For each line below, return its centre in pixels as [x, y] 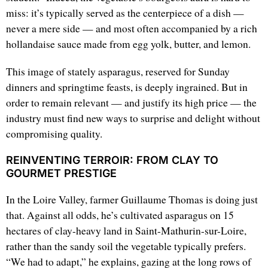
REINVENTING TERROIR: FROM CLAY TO [112, 160]
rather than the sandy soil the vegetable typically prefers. [126, 246]
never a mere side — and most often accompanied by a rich [132, 29]
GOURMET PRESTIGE [61, 173]
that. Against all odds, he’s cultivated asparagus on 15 [120, 215]
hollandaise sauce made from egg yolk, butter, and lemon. [128, 44]
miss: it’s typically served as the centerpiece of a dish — [125, 13]
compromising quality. [54, 134]
